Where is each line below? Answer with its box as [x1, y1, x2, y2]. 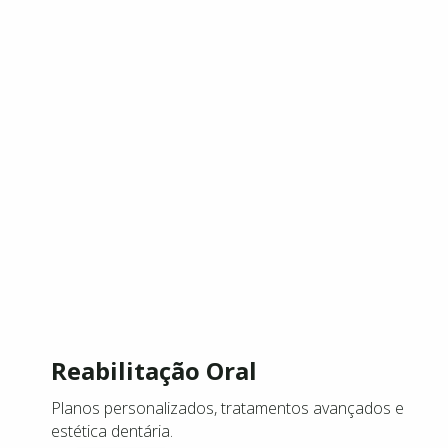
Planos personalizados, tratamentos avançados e [51, 397, 404, 420]
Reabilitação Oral [51, 354, 257, 388]
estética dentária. [51, 420, 173, 443]
